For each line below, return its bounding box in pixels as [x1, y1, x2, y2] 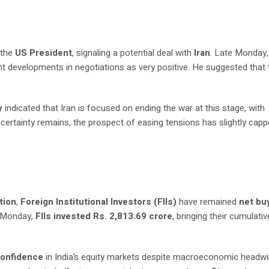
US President [15, 46, 73, 59]
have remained [177, 195, 240, 208]
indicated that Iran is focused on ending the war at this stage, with [2, 101, 265, 115]
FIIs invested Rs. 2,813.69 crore [35, 210, 173, 223]
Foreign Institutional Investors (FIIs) [20, 195, 177, 208]
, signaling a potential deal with [72, 46, 195, 59]
